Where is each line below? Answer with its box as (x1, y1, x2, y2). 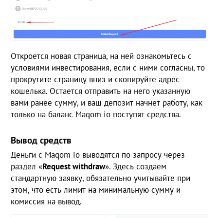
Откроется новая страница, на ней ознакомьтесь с (11, 51, 192, 62)
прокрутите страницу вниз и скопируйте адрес (11, 74, 180, 85)
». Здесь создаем (105, 161, 167, 172)
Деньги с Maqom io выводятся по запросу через (11, 149, 185, 161)
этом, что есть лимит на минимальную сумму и (11, 184, 181, 196)
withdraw (73, 161, 106, 172)
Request (42, 161, 73, 172)
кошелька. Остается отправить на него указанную (11, 86, 191, 97)
